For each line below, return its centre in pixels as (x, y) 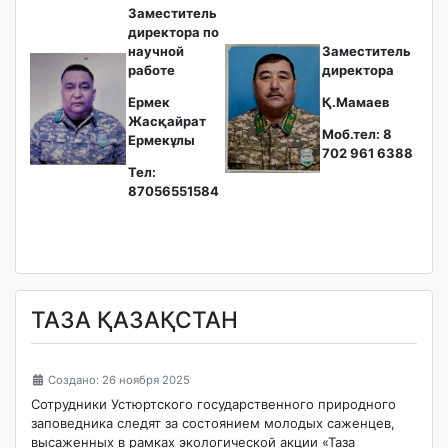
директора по (173, 31)
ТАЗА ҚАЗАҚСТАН (134, 319)
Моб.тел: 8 (357, 133)
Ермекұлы (161, 139)
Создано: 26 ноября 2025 (119, 379)
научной (156, 50)
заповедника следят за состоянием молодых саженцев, (213, 423)
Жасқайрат (167, 120)
